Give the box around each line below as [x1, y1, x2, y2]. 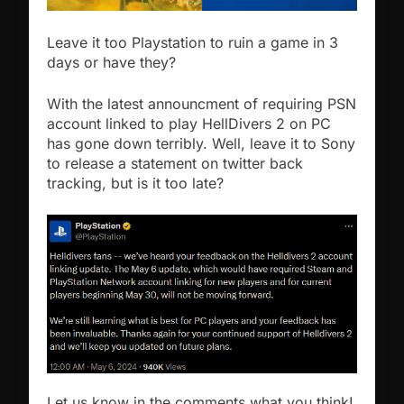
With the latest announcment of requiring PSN [47, 95, 356, 114]
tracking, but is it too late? [47, 174, 224, 193]
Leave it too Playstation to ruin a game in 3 [47, 33, 338, 52]
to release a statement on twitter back [47, 154, 303, 173]
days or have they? [47, 53, 176, 72]
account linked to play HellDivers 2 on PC [47, 115, 331, 133]
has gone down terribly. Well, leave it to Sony [47, 134, 355, 153]
